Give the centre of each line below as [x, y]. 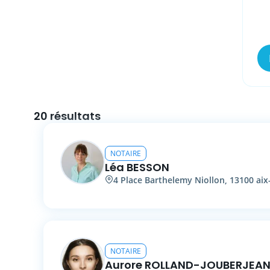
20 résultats [67, 116]
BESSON [148, 167]
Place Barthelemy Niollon [173, 180]
